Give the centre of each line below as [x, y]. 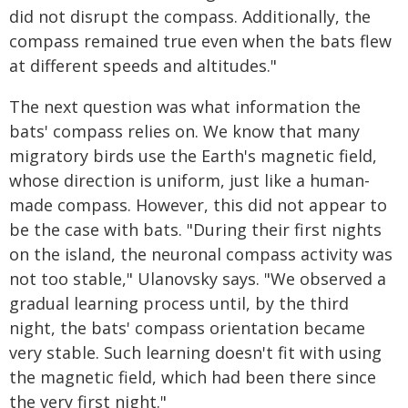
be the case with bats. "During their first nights [195, 229]
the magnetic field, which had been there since [193, 377]
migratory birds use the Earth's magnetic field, [193, 156]
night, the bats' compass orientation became [187, 328]
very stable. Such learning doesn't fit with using [195, 352]
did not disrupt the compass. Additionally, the [190, 16]
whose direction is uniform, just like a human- [189, 180]
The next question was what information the [185, 107]
